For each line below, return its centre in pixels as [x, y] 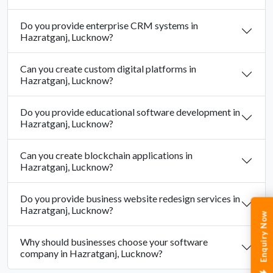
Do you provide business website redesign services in [130, 199]
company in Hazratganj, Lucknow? [91, 253]
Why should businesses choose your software [114, 242]
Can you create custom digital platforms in [108, 69]
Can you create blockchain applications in [106, 155]
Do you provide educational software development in [130, 112]
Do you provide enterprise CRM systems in [109, 26]
